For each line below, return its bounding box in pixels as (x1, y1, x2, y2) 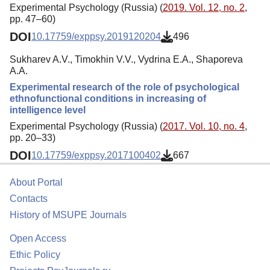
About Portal (10, 177, 63, 187)
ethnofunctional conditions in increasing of (10, 93, 206, 104)
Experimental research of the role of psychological (10, 81, 239, 92)
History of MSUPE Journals (10, 210, 127, 220)
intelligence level (10, 104, 86, 115)
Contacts (10, 193, 48, 204)
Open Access (10, 233, 66, 243)
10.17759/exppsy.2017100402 (31, 150, 161, 161)
